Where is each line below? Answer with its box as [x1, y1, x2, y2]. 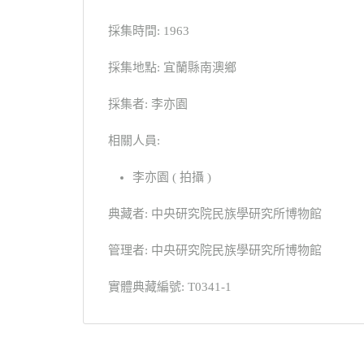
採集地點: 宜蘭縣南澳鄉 [108, 60, 236, 74]
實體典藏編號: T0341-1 [108, 279, 232, 293]
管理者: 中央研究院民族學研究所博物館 [108, 243, 322, 257]
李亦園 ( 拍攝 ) [132, 170, 211, 184]
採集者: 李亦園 [108, 97, 188, 110]
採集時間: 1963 [108, 24, 189, 37]
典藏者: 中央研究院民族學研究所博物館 [108, 206, 322, 220]
